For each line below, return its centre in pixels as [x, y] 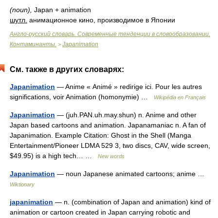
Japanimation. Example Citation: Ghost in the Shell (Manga [100, 135]
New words [111, 156]
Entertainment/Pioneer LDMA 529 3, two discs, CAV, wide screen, [110, 145]
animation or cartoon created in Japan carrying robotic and [100, 212]
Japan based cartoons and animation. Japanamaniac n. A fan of [108, 125]
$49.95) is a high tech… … [54, 156]
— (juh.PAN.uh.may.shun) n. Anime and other [126, 115]
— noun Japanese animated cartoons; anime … [132, 174]
